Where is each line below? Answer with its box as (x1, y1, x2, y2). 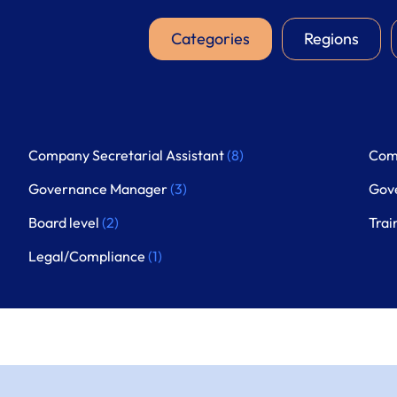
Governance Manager (28, 180, 170, 198)
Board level (28, 214, 102, 231)
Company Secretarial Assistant (28, 146, 227, 164)
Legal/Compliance (28, 247, 148, 265)
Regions (304, 28, 359, 49)
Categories (171, 28, 250, 49)
